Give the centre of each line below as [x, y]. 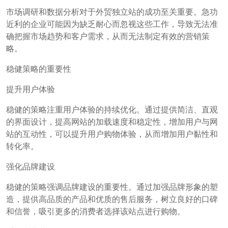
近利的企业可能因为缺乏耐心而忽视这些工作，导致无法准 [112, 24]
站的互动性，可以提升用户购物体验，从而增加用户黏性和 [112, 134]
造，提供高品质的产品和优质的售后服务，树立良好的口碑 [112, 199]
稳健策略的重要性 [39, 68]
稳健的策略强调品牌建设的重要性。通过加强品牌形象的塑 [112, 187]
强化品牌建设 [31, 166]
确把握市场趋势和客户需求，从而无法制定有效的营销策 [108, 36]
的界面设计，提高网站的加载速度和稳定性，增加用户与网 [112, 121]
